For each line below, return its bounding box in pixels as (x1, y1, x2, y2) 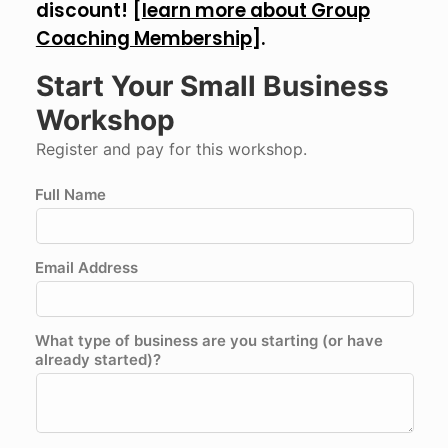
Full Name (34, 184, 106, 204)
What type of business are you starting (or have (34, 330, 383, 350)
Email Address (34, 257, 138, 277)
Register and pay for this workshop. (35, 138, 307, 159)
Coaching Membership (35, 24, 252, 52)
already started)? (34, 349, 161, 369)
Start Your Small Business (35, 68, 389, 103)
